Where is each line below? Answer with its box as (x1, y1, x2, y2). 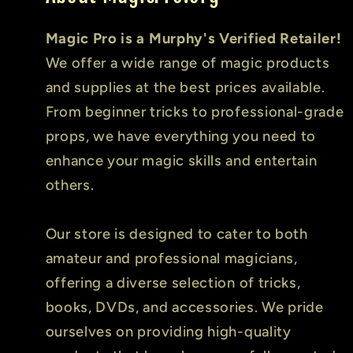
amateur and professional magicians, (45, 249, 298, 267)
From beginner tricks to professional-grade (45, 102, 344, 121)
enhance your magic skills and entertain (45, 151, 318, 169)
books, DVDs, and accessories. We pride (45, 298, 324, 316)
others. (45, 176, 95, 194)
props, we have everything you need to (45, 127, 317, 145)
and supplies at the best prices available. (45, 78, 325, 96)
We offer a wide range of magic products (45, 54, 330, 72)
